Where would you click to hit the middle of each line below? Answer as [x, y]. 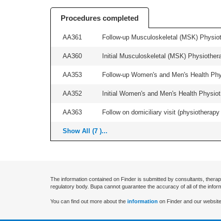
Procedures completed [100, 18]
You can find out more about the [89, 201]
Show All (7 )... [85, 131]
